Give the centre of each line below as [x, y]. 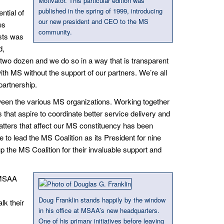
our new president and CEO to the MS [93, 21]
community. [55, 31]
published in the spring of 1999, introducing [100, 10]
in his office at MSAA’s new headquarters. [99, 210]
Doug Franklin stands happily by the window [102, 199]
